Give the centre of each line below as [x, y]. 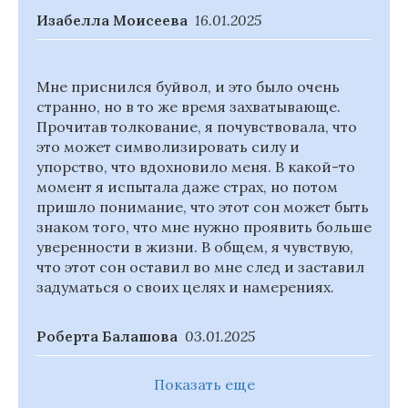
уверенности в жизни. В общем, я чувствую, [195, 247]
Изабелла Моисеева [112, 20]
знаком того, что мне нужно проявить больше [204, 227]
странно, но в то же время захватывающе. [189, 107]
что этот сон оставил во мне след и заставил [200, 267]
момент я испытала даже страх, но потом [187, 187]
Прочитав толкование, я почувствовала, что [197, 127]
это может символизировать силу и [168, 147]
